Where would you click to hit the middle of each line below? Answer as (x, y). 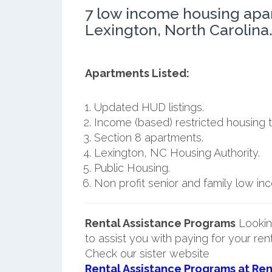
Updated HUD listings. (149, 107)
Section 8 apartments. (148, 137)
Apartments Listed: (137, 73)
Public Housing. (132, 168)
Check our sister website (147, 253)
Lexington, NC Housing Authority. (177, 152)
